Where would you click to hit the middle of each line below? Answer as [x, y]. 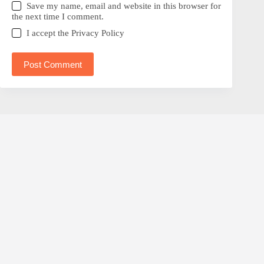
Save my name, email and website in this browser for [124, 6]
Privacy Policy [98, 33]
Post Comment [53, 64]
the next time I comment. [58, 17]
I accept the [49, 33]
